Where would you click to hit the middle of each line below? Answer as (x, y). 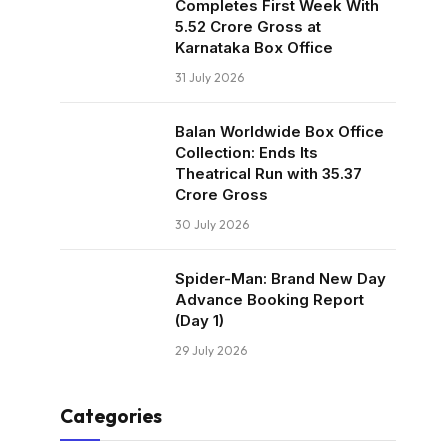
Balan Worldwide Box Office (279, 131)
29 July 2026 (211, 350)
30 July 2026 (212, 224)
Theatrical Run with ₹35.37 (268, 173)
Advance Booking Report (269, 299)
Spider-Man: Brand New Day (280, 278)
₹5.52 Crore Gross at (248, 26)
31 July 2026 (209, 77)
